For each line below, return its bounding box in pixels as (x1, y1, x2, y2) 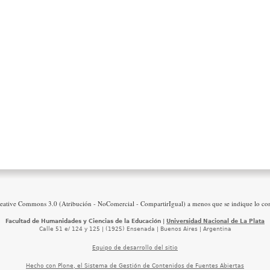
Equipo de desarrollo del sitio (92, 244, 178, 251)
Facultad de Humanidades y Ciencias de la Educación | (5, 218, 166, 225)
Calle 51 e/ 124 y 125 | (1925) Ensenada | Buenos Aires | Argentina (39, 226, 231, 233)
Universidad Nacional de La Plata (166, 218, 265, 225)
